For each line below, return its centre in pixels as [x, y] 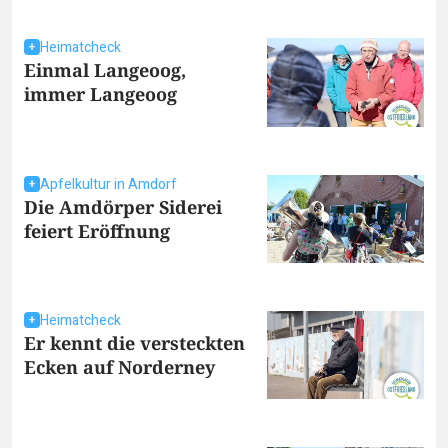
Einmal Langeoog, [105, 70]
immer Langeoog [100, 94]
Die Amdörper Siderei [123, 206]
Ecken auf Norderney [119, 367]
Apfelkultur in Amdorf [108, 184]
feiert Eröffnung [97, 230]
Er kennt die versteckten [134, 343]
